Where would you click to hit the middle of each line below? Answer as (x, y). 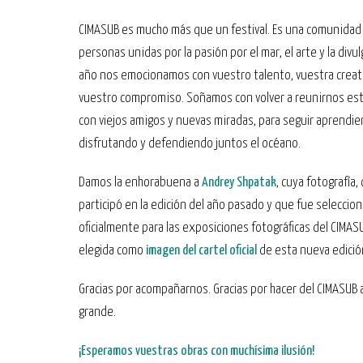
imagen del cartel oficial (201, 251)
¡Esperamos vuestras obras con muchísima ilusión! (196, 351)
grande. (97, 312)
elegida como (112, 251)
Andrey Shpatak (239, 183)
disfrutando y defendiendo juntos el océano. (190, 144)
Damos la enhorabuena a (140, 183)
